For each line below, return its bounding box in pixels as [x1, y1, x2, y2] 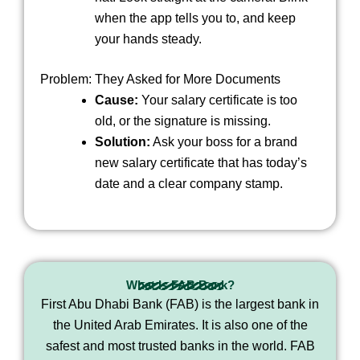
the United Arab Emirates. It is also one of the [52, 317, 308, 332]
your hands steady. [95, 31, 202, 46]
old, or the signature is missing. [95, 113, 271, 128]
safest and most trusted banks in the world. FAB [45, 338, 315, 353]
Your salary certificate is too [138, 92, 297, 107]
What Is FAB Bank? [125, 278, 235, 292]
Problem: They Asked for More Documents [40, 72, 280, 86]
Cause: [95, 92, 138, 107]
